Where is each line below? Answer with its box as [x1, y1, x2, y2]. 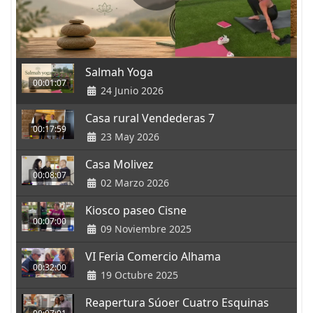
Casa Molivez [85, 156, 154, 173]
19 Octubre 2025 [97, 268, 178, 282]
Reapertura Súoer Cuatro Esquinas [85, 295, 269, 311]
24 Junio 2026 [97, 84, 163, 98]
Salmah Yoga [85, 64, 153, 80]
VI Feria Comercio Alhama [85, 249, 221, 265]
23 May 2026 [97, 130, 159, 144]
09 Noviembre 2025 [97, 222, 191, 236]
